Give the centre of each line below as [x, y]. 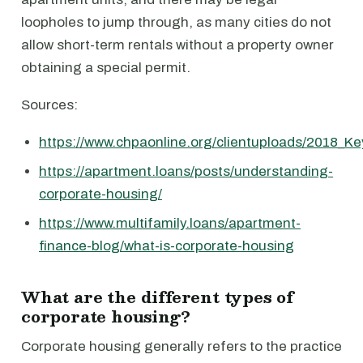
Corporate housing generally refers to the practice [181, 346]
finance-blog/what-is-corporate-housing [167, 246]
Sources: [49, 105]
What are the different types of [158, 297]
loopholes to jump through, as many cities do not [176, 22]
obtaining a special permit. [106, 68]
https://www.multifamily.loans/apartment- [170, 223]
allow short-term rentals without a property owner [177, 45]
